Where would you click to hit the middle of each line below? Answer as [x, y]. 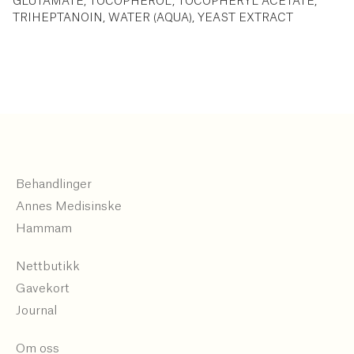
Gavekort [43, 288]
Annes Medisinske [69, 206]
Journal [36, 311]
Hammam [44, 228]
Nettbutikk [48, 266]
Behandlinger [54, 184]
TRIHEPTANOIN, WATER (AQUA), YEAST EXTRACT [153, 18]
